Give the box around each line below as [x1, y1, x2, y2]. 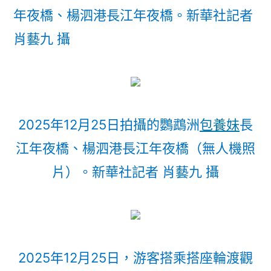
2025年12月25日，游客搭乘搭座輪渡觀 [18, 250, 253, 266]
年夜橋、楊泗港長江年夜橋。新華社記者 [13, 7, 253, 23]
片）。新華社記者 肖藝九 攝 [52, 164, 219, 180]
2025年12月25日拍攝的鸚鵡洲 [18, 117, 200, 132]
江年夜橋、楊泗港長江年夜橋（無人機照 [16, 140, 255, 156]
